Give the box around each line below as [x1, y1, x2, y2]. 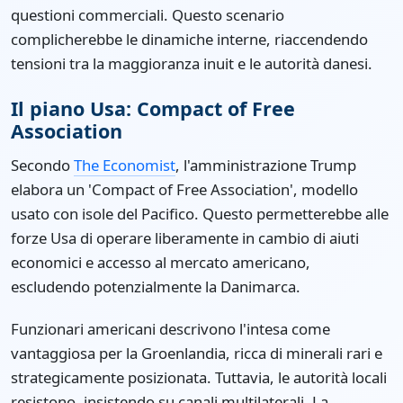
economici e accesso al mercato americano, [11, 252, 310, 273]
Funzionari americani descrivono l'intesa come [11, 318, 330, 340]
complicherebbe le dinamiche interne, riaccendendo [11, 29, 368, 50]
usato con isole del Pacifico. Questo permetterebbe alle [11, 203, 389, 225]
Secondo [11, 155, 74, 176]
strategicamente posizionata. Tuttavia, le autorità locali [11, 367, 387, 389]
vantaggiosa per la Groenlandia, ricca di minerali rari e [11, 343, 382, 364]
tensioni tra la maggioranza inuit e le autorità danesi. [11, 53, 372, 75]
